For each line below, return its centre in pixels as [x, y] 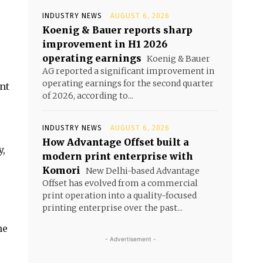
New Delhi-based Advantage [142, 171]
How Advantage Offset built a [116, 142]
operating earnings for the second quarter [128, 84]
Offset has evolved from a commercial [120, 183]
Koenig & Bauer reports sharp [117, 30]
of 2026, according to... [88, 96]
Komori [61, 171]
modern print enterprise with [118, 156]
